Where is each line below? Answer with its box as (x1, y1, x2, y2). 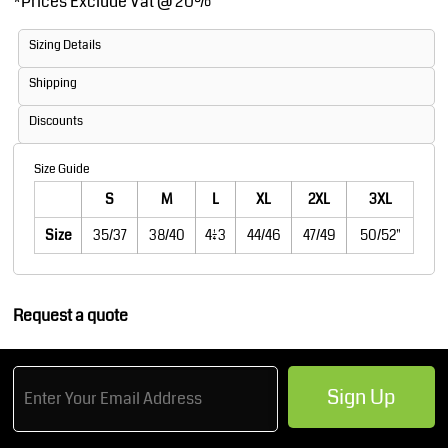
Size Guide (34, 161, 90, 178)
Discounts (29, 113, 83, 130)
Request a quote (13, 304, 128, 327)
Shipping (29, 75, 77, 92)
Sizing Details (29, 37, 101, 54)
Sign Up (327, 383, 397, 413)
